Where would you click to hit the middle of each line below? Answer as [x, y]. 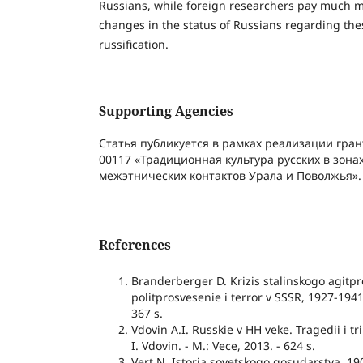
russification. [134, 45]
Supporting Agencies [166, 111]
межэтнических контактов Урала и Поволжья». [230, 176]
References [135, 245]
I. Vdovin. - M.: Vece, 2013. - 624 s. [223, 346]
